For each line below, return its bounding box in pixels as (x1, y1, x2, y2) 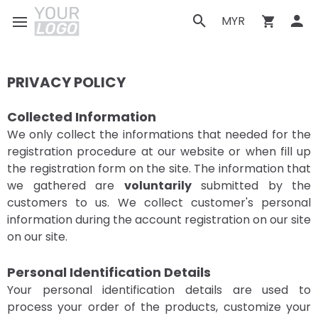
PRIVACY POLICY (7, 72, 126, 92)
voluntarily (124, 177, 192, 194)
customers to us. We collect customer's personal (7, 194, 311, 211)
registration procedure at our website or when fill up (7, 143, 311, 160)
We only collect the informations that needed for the (7, 126, 311, 143)
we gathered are (7, 177, 124, 194)
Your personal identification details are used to (7, 282, 311, 298)
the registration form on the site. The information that (7, 160, 311, 177)
